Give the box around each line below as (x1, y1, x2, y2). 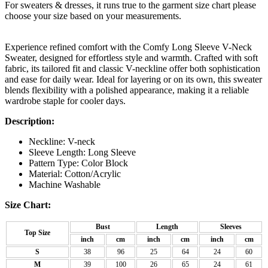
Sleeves (220, 222, 242, 231)
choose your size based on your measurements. (5, 10, 181, 21)
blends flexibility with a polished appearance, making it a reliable (5, 84, 249, 95)
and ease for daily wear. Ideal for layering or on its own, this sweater (5, 74, 262, 84)
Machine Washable (29, 179, 100, 190)
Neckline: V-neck (29, 136, 95, 147)
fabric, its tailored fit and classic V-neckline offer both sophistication (5, 63, 260, 74)
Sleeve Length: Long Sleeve (29, 147, 136, 157)
